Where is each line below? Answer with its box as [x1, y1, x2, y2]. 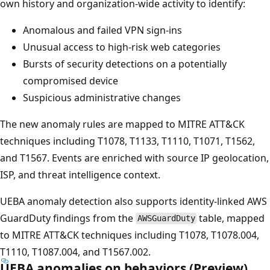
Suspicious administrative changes [23, 90, 181, 104]
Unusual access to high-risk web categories [23, 40, 221, 54]
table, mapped [196, 211, 265, 225]
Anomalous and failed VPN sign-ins [23, 23, 182, 37]
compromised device [23, 74, 118, 87]
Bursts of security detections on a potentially [23, 57, 227, 71]
